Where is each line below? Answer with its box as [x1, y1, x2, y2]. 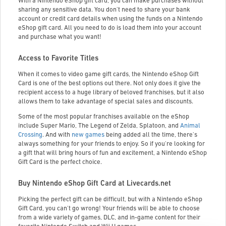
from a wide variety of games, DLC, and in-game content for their [18, 214, 200, 221]
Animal [180, 122, 200, 129]
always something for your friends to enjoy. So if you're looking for [18, 140, 205, 147]
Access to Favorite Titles [18, 54, 98, 63]
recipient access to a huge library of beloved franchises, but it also [18, 89, 204, 96]
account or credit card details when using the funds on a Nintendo [18, 15, 203, 22]
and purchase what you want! [18, 33, 101, 40]
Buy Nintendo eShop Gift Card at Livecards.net [18, 180, 171, 188]
